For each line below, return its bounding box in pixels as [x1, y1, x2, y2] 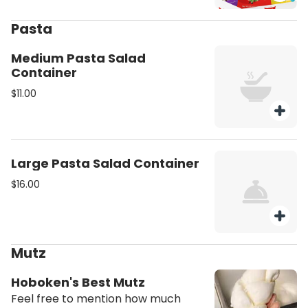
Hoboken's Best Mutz [11, 274, 145, 291]
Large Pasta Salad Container [11, 155, 199, 172]
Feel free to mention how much [11, 291, 181, 307]
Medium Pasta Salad [11, 49, 146, 67]
